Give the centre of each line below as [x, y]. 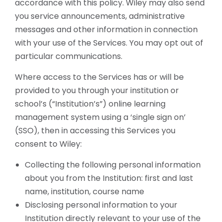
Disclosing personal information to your [101, 205]
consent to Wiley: [48, 144]
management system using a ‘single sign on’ [100, 117]
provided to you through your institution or [97, 90]
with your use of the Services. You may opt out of [109, 43]
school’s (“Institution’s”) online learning [90, 104]
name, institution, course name [84, 192]
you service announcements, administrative [100, 16]
